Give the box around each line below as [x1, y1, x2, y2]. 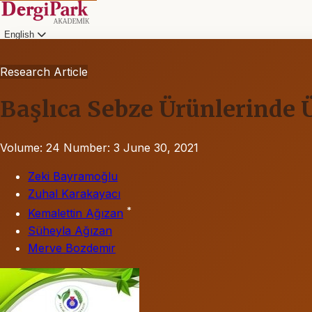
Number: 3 [63, 140, 120, 155]
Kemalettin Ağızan [28, 206, 123, 221]
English [4, 29, 37, 40]
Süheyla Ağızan [28, 224, 112, 238]
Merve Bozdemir [28, 241, 116, 256]
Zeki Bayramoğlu [28, 169, 118, 183]
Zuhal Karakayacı [28, 186, 120, 201]
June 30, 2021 [123, 140, 198, 155]
